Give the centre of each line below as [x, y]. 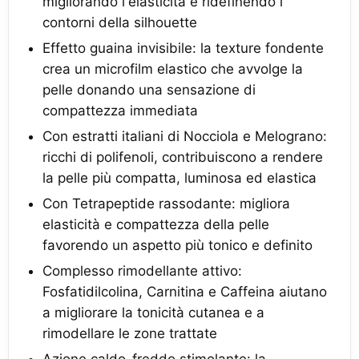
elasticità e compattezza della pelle [156, 224]
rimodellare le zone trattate [130, 333]
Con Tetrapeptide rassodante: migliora [166, 204]
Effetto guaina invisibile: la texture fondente [183, 48]
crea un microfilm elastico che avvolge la [173, 69]
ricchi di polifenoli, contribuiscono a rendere [183, 157]
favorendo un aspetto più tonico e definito [177, 245]
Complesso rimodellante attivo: [142, 271]
